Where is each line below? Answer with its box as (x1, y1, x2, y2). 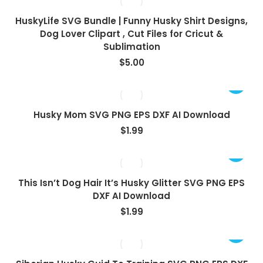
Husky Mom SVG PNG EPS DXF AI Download (33, 109, 230, 121)
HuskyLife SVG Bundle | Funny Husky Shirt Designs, (15, 15, 248, 27)
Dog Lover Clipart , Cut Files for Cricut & (40, 28, 223, 40)
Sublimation (103, 41, 160, 53)
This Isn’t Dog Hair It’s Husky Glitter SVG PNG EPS (18, 177, 245, 189)
